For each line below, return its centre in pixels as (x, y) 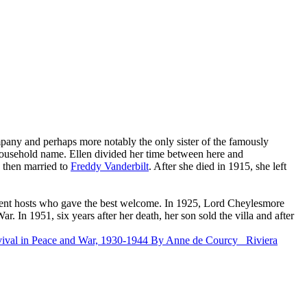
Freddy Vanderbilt (110, 166)
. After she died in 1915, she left (218, 166)
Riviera (262, 240)
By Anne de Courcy (194, 240)
